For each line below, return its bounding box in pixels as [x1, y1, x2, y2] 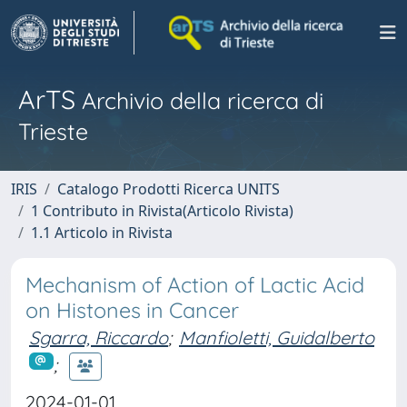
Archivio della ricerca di [75, 86, 323, 114]
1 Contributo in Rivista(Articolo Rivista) [31, 201, 293, 221]
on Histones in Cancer [25, 297, 239, 323]
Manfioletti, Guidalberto [179, 326, 374, 349]
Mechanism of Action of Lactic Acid [25, 272, 364, 298]
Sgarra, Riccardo [29, 326, 168, 349]
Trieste [18, 117, 88, 145]
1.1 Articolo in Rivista [31, 223, 173, 243]
